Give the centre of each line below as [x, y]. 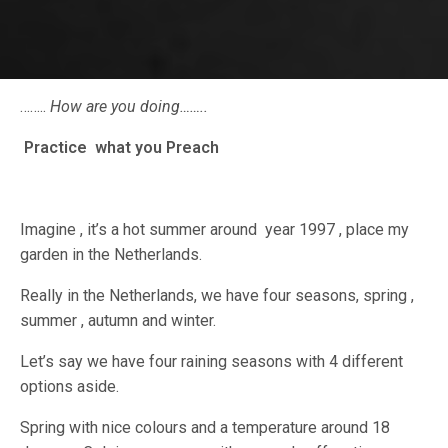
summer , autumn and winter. [118, 321]
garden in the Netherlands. [111, 255]
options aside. [70, 387]
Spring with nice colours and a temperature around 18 [205, 428]
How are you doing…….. [129, 107]
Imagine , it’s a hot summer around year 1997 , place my [215, 230]
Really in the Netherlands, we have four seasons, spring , [217, 296]
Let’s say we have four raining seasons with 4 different [212, 362]
